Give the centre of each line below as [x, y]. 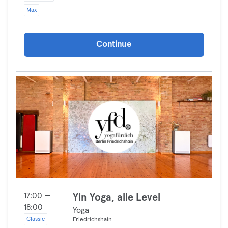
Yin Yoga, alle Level [117, 197]
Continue [114, 45]
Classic [36, 219]
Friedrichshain [92, 220]
